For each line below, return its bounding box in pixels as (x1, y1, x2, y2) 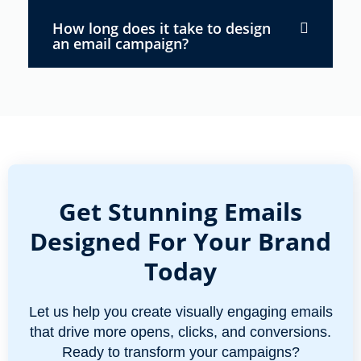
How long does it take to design (52, 18, 271, 38)
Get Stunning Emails (59, 194, 302, 228)
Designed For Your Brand (30, 224, 331, 258)
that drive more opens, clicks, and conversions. (30, 323, 331, 340)
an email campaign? (52, 33, 189, 53)
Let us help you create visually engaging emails (28, 303, 333, 320)
